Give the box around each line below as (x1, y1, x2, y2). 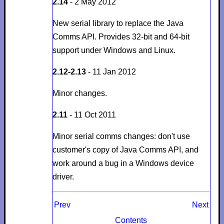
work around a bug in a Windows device (52, 158, 194, 167)
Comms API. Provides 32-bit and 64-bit (52, 32, 189, 41)
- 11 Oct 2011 (67, 110, 116, 119)
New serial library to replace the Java (52, 18, 183, 27)
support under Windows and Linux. (52, 45, 175, 54)
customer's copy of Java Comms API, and (52, 145, 198, 154)
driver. (52, 172, 74, 181)
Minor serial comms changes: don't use (52, 131, 190, 140)
